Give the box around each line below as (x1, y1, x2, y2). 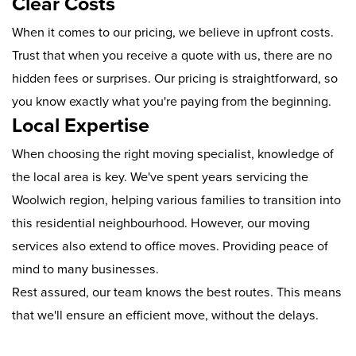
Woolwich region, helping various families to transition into (12, 192, 341, 209)
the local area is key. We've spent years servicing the (12, 169, 308, 186)
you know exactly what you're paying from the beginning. (12, 94, 331, 110)
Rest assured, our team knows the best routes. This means (12, 284, 342, 301)
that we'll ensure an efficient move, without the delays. (12, 308, 319, 324)
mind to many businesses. (12, 261, 159, 278)
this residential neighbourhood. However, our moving (12, 215, 310, 232)
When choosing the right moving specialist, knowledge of (12, 146, 334, 163)
